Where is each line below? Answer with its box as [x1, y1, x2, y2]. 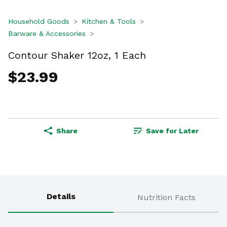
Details [46, 192, 75, 202]
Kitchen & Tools [82, 17, 136, 25]
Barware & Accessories [8, 29, 86, 37]
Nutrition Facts [137, 193, 196, 203]
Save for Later [146, 127, 199, 135]
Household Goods [8, 17, 69, 25]
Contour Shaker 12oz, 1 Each [8, 49, 146, 61]
